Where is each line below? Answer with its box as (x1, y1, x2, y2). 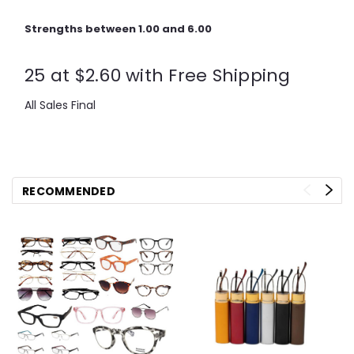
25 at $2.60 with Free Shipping (24, 63, 296, 88)
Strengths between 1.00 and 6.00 (24, 21, 212, 37)
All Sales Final (24, 97, 96, 114)
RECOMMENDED (22, 183, 115, 200)
